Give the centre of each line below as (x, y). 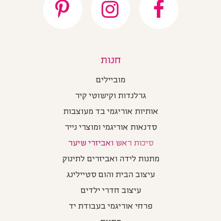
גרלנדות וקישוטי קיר (111, 96)
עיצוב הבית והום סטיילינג (110, 175)
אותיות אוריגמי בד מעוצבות (110, 112)
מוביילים (111, 81)
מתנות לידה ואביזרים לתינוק (110, 160)
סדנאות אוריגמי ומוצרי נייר (110, 128)
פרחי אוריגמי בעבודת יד (111, 207)
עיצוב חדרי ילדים (110, 191)
